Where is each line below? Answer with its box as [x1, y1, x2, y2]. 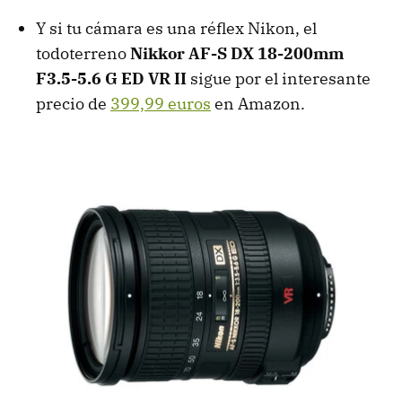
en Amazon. [211, 93, 305, 115]
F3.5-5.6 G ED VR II [36, 68, 187, 90]
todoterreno [36, 43, 130, 65]
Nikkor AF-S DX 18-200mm [130, 43, 344, 65]
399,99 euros [110, 93, 211, 115]
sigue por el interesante [187, 68, 371, 90]
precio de [36, 93, 110, 115]
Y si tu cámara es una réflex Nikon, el [36, 18, 317, 39]
